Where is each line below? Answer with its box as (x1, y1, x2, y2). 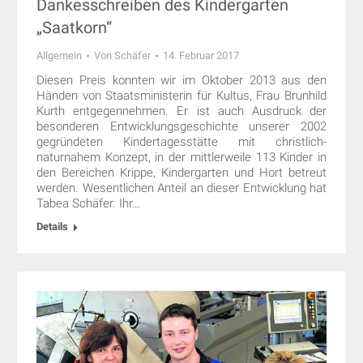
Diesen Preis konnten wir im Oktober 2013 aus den (36, 72, 327, 88)
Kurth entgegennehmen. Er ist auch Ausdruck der (36, 103, 327, 118)
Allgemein (36, 49, 82, 62)
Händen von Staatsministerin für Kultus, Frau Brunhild (36, 88, 327, 103)
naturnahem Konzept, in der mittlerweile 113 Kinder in (36, 149, 327, 164)
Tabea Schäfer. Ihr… (36, 195, 140, 211)
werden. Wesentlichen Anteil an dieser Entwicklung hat (36, 180, 327, 195)
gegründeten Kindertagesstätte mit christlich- (36, 134, 327, 149)
